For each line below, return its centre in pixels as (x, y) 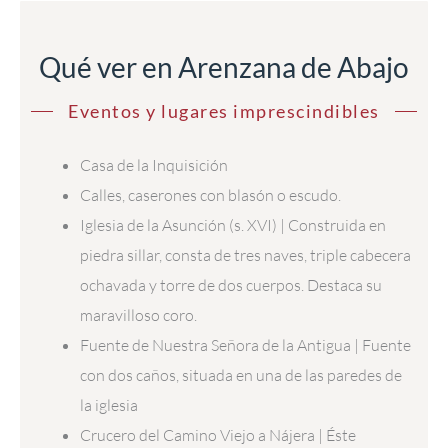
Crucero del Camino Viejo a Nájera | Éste (218, 435)
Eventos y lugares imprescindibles (224, 111)
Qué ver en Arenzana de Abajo (224, 67)
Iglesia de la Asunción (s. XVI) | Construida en (233, 225)
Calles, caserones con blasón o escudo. (211, 195)
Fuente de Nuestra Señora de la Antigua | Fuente (246, 345)
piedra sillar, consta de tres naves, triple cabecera (246, 255)
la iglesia (109, 405)
